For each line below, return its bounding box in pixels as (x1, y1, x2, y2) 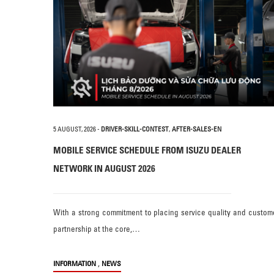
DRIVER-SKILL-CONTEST (101, 124, 169, 133)
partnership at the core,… (53, 223, 140, 234)
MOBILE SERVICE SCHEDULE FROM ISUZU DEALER (53, 144, 241, 156)
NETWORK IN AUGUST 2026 (53, 162, 155, 174)
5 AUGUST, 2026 (53, 124, 96, 133)
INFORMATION (53, 258, 96, 268)
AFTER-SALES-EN (172, 124, 221, 133)
